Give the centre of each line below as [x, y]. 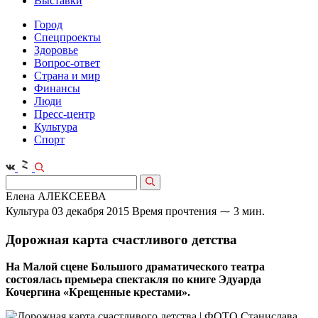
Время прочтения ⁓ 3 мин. [198, 211]
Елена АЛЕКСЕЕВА [56, 196]
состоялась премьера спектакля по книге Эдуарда [133, 280]
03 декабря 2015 [91, 211]
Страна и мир [67, 76]
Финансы [57, 88]
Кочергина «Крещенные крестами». [98, 292]
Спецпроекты [67, 37]
